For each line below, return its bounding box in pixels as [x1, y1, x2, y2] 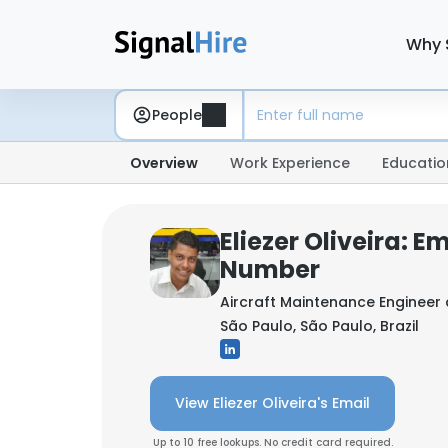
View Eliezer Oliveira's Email [175, 393, 370, 413]
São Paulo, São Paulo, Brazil [220, 316, 419, 336]
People [152, 104, 202, 125]
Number [220, 253, 320, 286]
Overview [130, 153, 198, 173]
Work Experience [230, 153, 350, 173]
